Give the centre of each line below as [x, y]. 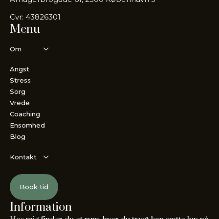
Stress [20, 80]
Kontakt [23, 157]
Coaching [25, 114]
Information [41, 207]
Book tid [34, 187]
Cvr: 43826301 [35, 17]
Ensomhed [27, 125]
